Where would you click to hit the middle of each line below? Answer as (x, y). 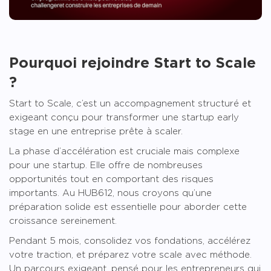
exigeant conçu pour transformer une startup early (124, 117)
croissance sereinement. (63, 221)
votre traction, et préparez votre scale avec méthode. (130, 255)
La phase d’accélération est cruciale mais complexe (124, 151)
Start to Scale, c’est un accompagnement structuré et (130, 103)
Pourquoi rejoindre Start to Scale (132, 63)
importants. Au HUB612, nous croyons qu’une (110, 193)
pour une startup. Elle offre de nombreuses (106, 165)
